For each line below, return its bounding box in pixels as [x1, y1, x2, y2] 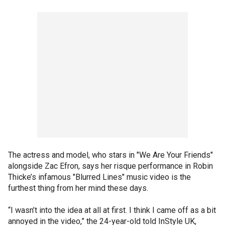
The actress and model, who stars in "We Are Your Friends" [8, 150, 213, 160]
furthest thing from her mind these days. [8, 183, 148, 193]
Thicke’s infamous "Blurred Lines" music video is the [8, 172, 191, 182]
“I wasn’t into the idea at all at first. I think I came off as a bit [8, 205, 216, 215]
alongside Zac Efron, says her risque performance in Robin [8, 161, 213, 171]
